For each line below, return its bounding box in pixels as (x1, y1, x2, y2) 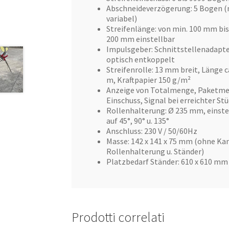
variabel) (106, 13, 138, 24)
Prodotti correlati (72, 209, 165, 226)
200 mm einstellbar (106, 33, 175, 44)
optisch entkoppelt (106, 54, 175, 64)
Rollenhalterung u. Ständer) (106, 146, 204, 156)
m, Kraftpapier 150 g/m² (106, 74, 191, 85)
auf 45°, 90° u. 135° (106, 115, 170, 126)
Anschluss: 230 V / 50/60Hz (106, 125, 198, 136)
